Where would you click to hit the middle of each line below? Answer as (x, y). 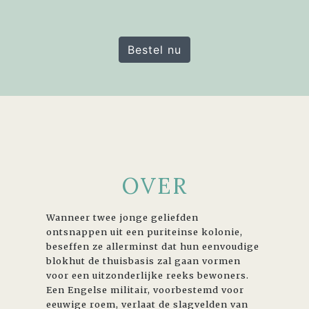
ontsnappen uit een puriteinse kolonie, (145, 231)
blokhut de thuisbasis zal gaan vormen (144, 260)
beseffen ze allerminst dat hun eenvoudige (153, 246)
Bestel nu (154, 49)
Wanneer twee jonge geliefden (123, 217)
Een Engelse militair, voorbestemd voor (146, 289)
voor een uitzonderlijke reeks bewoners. (148, 275)
